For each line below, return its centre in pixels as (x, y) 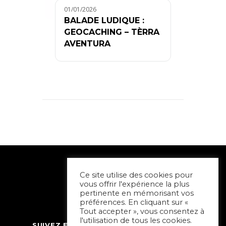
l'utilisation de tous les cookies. (136, 220)
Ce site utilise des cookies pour (136, 175)
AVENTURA (87, 43)
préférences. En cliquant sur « (134, 202)
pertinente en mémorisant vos (137, 193)
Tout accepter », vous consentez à (142, 211)
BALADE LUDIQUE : (104, 20)
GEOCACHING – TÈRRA (112, 32)
